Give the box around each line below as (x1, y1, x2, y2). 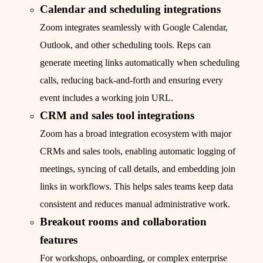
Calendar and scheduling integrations (40, 3, 221, 16)
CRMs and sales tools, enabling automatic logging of (40, 146, 235, 157)
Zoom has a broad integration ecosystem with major (40, 129, 231, 139)
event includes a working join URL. (40, 93, 173, 103)
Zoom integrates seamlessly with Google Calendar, (40, 22, 228, 33)
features (40, 234, 77, 247)
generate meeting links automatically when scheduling (40, 58, 240, 68)
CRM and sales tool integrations (40, 109, 194, 122)
